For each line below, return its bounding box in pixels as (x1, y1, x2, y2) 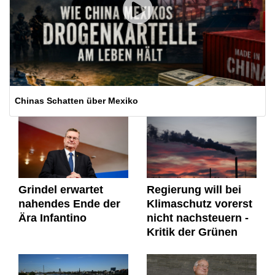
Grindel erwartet (18, 183, 103, 196)
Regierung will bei (147, 183, 241, 196)
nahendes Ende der (18, 197, 120, 210)
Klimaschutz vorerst (147, 197, 252, 210)
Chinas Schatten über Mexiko (15, 95, 138, 106)
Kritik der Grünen (147, 225, 238, 238)
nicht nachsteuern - (147, 211, 249, 224)
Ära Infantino (18, 211, 87, 224)
